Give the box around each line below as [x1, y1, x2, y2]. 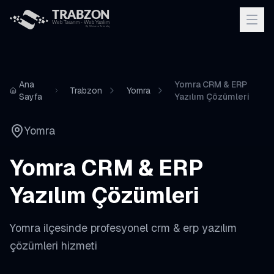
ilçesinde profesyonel [40, 221, 151, 235]
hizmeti [58, 239, 97, 253]
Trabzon [70, 85, 102, 96]
